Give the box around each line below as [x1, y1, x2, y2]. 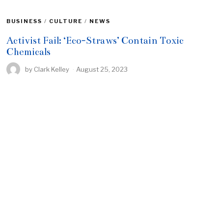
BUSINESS [6, 17, 43, 25]
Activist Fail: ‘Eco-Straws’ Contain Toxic [6, 34, 184, 46]
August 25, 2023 [76, 65, 128, 73]
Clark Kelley [34, 65, 70, 73]
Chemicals [6, 46, 51, 57]
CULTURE [49, 17, 83, 25]
